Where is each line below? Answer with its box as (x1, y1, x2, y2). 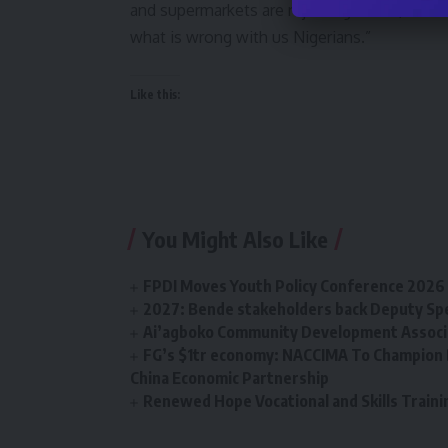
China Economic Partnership (130, 368, 329, 389)
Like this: (130, 87, 180, 103)
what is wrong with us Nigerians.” (130, 27, 371, 48)
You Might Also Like (142, 225, 328, 254)
